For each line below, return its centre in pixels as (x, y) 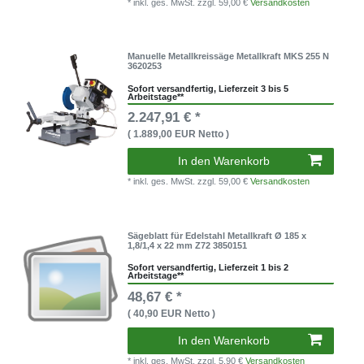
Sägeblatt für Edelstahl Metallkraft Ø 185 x (217, 235)
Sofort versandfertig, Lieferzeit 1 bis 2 (208, 268)
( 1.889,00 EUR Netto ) (179, 134)
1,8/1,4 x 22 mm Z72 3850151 (188, 245)
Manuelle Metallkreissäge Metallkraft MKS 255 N (229, 56)
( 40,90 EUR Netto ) (172, 313)
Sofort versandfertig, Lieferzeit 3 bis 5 (208, 88)
